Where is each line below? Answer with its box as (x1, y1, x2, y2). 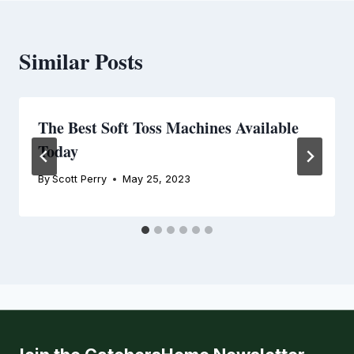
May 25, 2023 (122, 172, 191, 185)
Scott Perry (52, 172, 107, 185)
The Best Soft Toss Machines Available (38, 115, 299, 139)
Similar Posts (19, 44, 143, 77)
